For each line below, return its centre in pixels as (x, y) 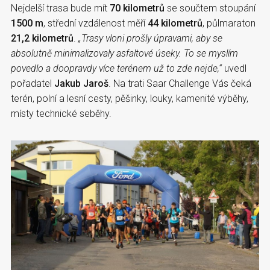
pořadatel (33, 83)
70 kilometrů (137, 8)
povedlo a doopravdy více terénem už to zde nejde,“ (116, 68)
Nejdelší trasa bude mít (60, 8)
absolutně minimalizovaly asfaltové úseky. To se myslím (124, 53)
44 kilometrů (175, 23)
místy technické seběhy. (61, 113)
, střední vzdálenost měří (96, 23)
